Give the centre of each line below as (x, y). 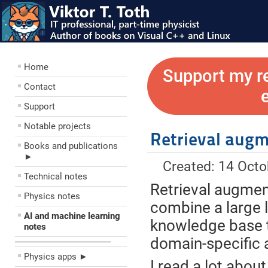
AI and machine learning (72, 216)
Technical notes (56, 176)
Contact (40, 87)
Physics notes (52, 196)
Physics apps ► (56, 257)
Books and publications (71, 146)
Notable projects (57, 126)
